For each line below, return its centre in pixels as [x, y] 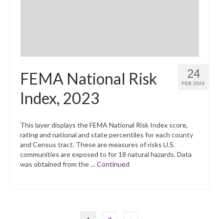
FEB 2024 [193, 84]
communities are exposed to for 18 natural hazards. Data [106, 154]
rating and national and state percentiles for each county [107, 135]
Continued [113, 164]
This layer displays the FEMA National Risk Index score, [104, 125]
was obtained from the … [58, 164]
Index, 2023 [60, 98]
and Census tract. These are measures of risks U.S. [98, 145]
